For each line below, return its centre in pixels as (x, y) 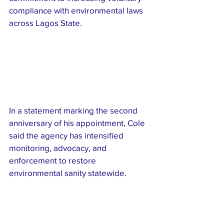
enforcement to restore (53, 160)
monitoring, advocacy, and (59, 148)
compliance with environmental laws (77, 10)
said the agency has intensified (67, 135)
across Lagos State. (45, 23)
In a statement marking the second (74, 110)
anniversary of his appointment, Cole (78, 123)
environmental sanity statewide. (68, 173)
